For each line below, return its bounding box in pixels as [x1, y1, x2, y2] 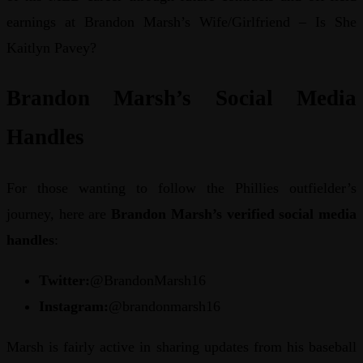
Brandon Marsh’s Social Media [6, 86, 357, 111]
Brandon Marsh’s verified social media [111, 205, 357, 222]
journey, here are [6, 205, 112, 222]
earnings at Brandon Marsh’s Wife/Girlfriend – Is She [6, 13, 357, 30]
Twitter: [39, 271, 90, 288]
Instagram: [39, 297, 109, 314]
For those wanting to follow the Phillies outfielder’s [6, 179, 357, 196]
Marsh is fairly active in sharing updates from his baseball [6, 338, 357, 355]
